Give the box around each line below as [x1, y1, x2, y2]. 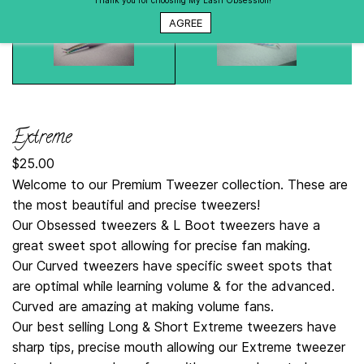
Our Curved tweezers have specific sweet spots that [12, 258, 332, 274]
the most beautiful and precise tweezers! [12, 197, 260, 213]
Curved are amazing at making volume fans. [12, 298, 274, 314]
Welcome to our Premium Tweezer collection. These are [12, 176, 348, 193]
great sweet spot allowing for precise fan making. [12, 237, 310, 253]
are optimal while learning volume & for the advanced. [12, 278, 335, 294]
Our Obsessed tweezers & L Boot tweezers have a [12, 217, 320, 233]
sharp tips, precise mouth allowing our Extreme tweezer [12, 339, 345, 355]
